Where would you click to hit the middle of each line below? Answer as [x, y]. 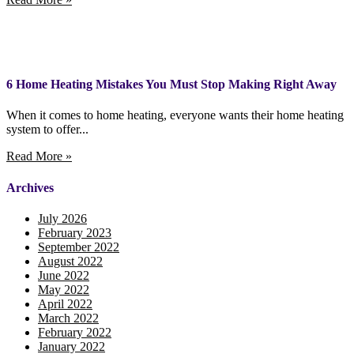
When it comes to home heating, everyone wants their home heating [175, 115]
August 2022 [70, 261]
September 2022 [79, 247]
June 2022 [64, 275]
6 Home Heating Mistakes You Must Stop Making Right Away [171, 85]
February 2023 [75, 232]
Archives [30, 187]
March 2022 [68, 318]
